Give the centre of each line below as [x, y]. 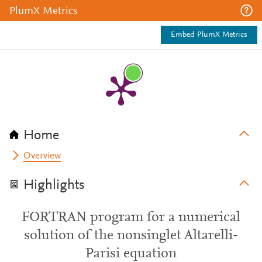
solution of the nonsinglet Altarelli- [131, 236]
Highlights [54, 185]
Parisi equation [131, 254]
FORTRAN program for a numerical [131, 218]
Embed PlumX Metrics [209, 35]
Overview [42, 156]
